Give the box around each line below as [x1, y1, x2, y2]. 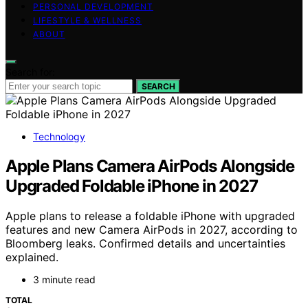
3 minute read [33, 274, 96, 286]
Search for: [5, 65, 55, 78]
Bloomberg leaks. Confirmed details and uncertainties [5, 236, 285, 251]
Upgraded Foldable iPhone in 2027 [5, 175, 258, 196]
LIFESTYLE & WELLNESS [33, 14, 142, 25]
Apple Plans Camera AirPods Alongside [5, 155, 294, 176]
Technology [33, 130, 85, 142]
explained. [5, 250, 58, 265]
